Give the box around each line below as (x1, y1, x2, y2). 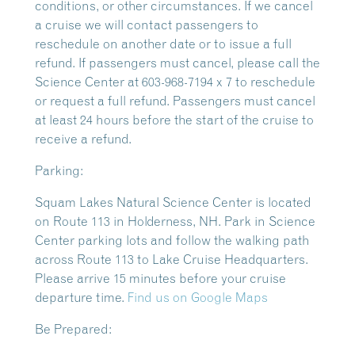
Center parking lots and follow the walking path (35, 232, 310, 248)
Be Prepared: (35, 321, 112, 337)
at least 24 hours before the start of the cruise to (35, 112, 314, 128)
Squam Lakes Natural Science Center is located (35, 194, 311, 210)
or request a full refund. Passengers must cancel (35, 93, 315, 109)
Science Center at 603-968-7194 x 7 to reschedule (35, 74, 315, 90)
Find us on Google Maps (128, 289, 268, 305)
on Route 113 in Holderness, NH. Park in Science (35, 213, 315, 229)
